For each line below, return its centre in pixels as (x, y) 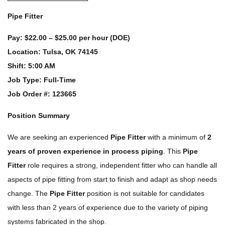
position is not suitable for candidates (145, 193)
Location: (24, 52)
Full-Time (60, 80)
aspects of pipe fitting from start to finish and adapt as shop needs (112, 179)
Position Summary (39, 116)
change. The (29, 193)
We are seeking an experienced (59, 137)
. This (173, 151)
